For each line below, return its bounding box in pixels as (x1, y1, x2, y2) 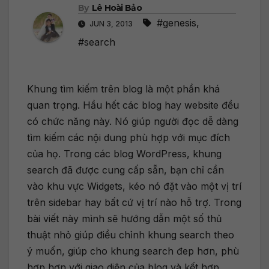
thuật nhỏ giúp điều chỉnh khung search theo (27, 229, 234, 241)
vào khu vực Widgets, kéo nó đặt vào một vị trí (27, 180, 241, 193)
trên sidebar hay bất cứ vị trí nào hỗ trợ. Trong (27, 196, 241, 209)
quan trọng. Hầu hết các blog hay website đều (27, 99, 239, 112)
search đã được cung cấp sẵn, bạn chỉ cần (27, 164, 224, 177)
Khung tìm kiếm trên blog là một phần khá (27, 83, 220, 95)
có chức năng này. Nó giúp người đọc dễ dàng (27, 115, 238, 128)
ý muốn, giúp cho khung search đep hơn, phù (27, 245, 239, 258)
